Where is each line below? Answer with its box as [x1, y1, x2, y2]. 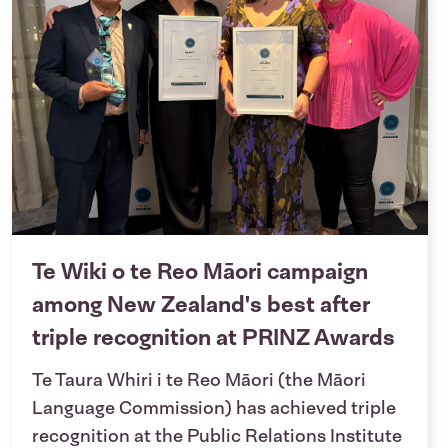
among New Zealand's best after [32, 290, 369, 320]
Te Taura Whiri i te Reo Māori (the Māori [32, 368, 366, 393]
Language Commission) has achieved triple [32, 396, 396, 421]
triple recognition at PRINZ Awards [32, 323, 395, 353]
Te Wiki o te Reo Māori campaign [32, 257, 368, 287]
